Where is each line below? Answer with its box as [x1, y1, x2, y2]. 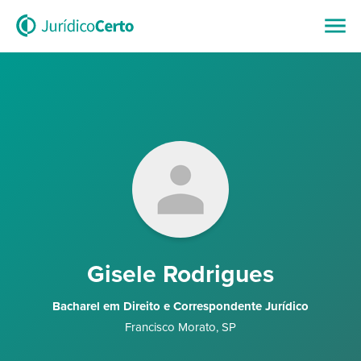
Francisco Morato [125, 320, 216, 334]
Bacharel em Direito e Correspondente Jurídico [52, 299, 309, 313]
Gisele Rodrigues [87, 259, 274, 289]
